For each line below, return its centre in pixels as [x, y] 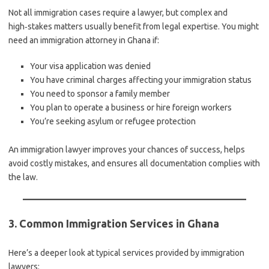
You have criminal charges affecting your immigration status [141, 80]
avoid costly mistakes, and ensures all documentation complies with [134, 163]
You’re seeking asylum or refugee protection [113, 121]
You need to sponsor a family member [100, 94]
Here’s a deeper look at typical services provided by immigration [126, 253]
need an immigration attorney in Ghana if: [84, 40]
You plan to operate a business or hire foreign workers [131, 107]
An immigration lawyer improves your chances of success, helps [127, 150]
